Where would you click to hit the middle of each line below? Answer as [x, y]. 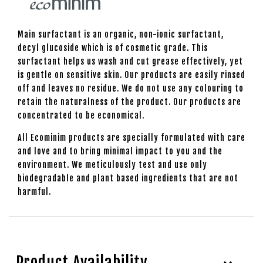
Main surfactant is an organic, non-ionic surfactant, [121, 34]
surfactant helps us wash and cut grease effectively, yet [130, 61]
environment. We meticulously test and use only [112, 164]
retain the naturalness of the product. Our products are [129, 102]
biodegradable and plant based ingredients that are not [128, 178]
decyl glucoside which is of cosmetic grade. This [113, 48]
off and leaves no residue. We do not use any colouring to [131, 88]
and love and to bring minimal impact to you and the [120, 151]
